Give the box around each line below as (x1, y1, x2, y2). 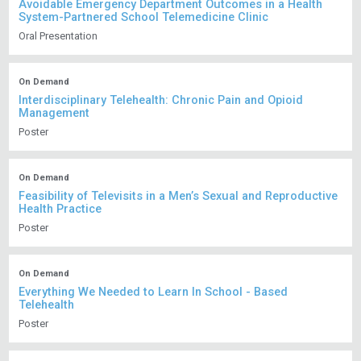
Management (19, 106, 90, 121)
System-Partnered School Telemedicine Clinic (19, 10, 269, 25)
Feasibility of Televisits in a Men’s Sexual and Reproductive (19, 189, 338, 204)
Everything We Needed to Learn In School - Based (19, 285, 288, 300)
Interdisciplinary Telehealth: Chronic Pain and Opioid (19, 93, 304, 108)
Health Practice (19, 202, 102, 217)
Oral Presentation (19, 30, 98, 43)
